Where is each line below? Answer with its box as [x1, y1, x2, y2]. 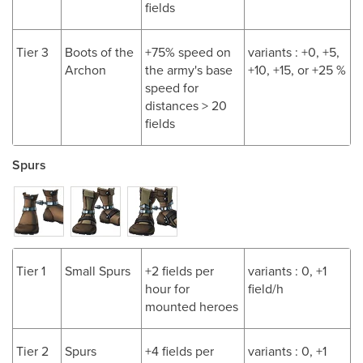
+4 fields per [145, 342, 214, 360]
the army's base [145, 61, 233, 79]
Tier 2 [16, 342, 49, 360]
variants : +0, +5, [248, 43, 340, 61]
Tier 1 [16, 262, 45, 280]
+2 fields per [145, 262, 214, 280]
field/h [248, 280, 284, 297]
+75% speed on [145, 43, 231, 61]
